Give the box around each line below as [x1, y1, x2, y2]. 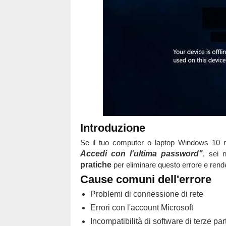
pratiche [80, 160, 111, 169]
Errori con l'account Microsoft [90, 203, 193, 212]
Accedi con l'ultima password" [80, 149, 203, 158]
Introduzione [80, 122, 145, 134]
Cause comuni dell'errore [80, 173, 211, 186]
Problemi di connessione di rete [90, 190, 203, 198]
